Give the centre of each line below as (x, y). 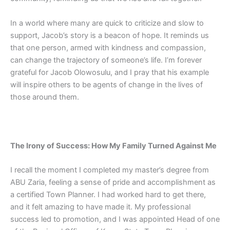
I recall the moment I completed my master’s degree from (110, 170)
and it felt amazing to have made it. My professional (100, 207)
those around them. (45, 97)
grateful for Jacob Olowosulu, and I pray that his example (110, 72)
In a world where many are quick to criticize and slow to (107, 23)
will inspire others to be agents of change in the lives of (107, 84)
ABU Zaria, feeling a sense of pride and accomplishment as (113, 182)
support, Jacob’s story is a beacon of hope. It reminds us (110, 35)
